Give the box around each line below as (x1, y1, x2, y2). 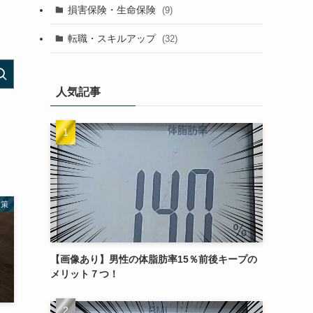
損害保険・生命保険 (67, 3, 159, 15)
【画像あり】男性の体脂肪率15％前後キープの (50, 254, 257, 265)
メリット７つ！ (50, 268, 119, 279)
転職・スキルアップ (67, 32, 159, 44)
